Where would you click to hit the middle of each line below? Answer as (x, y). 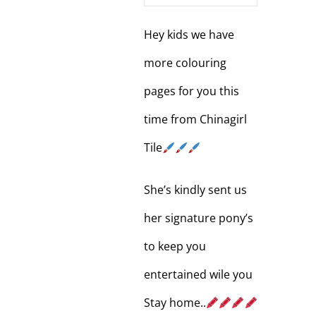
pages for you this (191, 91)
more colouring (185, 63)
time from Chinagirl (195, 119)
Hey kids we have (189, 35)
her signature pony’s (198, 218)
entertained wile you (198, 274)
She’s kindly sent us (195, 190)
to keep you (175, 246)
